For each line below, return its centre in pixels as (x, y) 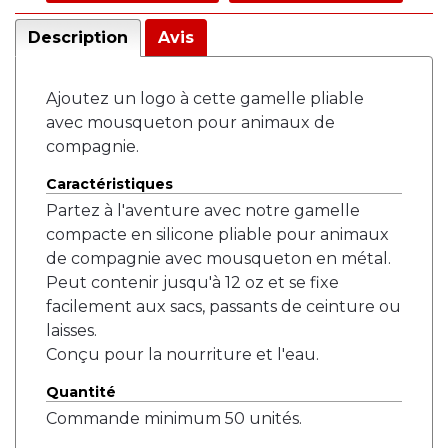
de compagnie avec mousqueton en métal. (218, 258)
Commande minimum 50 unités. (174, 418)
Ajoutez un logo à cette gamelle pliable (205, 98)
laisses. (71, 330)
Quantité (81, 392)
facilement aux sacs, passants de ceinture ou (223, 306)
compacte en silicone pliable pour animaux (217, 234)
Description (78, 37)
